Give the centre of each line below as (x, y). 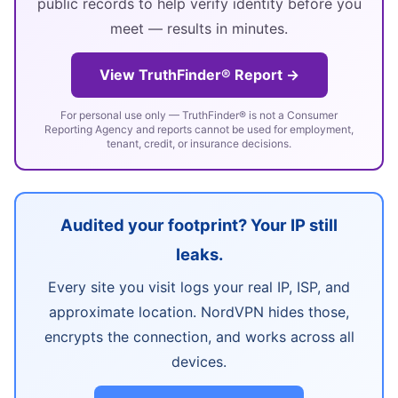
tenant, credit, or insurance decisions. (199, 144)
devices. (199, 362)
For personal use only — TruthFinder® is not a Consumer (199, 115)
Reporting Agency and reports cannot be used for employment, (199, 130)
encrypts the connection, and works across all (199, 337)
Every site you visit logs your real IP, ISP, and (199, 287)
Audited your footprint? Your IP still (199, 224)
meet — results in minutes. (199, 29)
